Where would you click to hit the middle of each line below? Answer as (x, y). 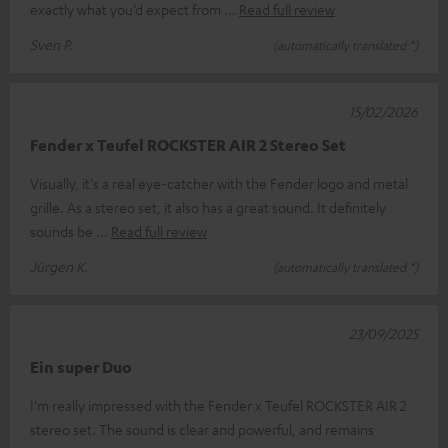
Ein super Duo (81, 366)
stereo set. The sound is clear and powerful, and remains (202, 428)
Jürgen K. (59, 265)
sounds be (63, 230)
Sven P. (51, 43)
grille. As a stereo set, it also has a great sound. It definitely (208, 206)
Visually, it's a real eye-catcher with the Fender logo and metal (219, 182)
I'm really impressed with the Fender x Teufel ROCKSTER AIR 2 (218, 404)
